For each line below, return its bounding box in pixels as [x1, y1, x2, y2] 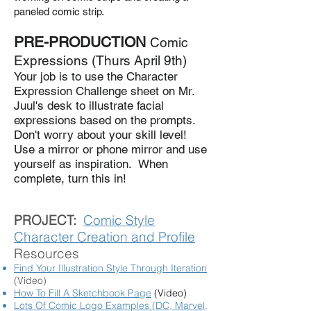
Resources [14, 245, 79, 262]
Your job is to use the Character [14, 69, 178, 83]
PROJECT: [14, 212, 76, 228]
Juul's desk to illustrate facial [14, 99, 164, 112]
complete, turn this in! [14, 171, 126, 185]
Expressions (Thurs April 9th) [14, 53, 187, 68]
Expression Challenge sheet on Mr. [14, 84, 194, 98]
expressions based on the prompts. [14, 113, 195, 127]
